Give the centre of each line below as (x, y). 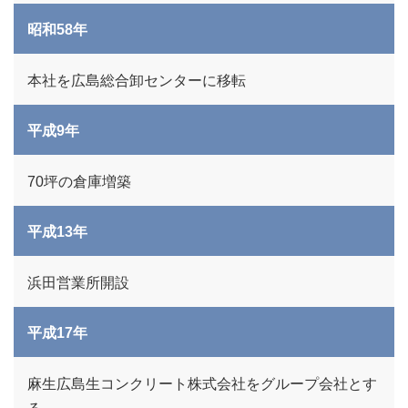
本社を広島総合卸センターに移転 (137, 81)
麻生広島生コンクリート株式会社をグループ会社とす (202, 384)
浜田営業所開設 (78, 283)
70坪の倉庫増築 (79, 182)
